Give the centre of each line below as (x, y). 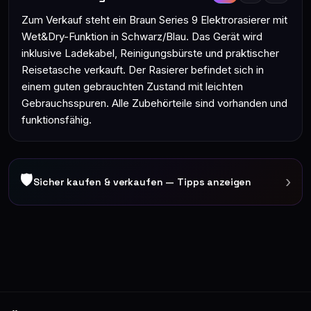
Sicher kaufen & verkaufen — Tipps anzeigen (143, 182)
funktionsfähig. (57, 120)
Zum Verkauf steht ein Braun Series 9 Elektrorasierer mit (154, 20)
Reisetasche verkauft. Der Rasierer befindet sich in (143, 70)
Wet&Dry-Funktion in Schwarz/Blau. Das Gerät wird (142, 36)
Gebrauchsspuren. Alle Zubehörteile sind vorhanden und (154, 103)
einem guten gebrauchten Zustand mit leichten (132, 86)
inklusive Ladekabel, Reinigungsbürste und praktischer (150, 53)
